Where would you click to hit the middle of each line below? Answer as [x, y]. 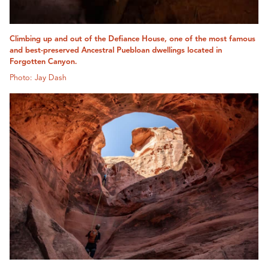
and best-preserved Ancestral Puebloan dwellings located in [116, 51]
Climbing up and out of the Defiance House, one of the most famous [133, 39]
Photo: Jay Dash [38, 78]
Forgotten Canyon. [43, 62]
